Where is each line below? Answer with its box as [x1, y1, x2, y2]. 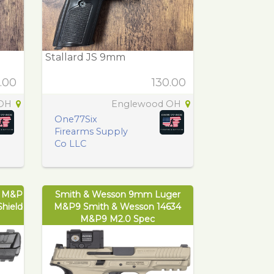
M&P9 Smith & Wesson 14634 [54, 201, 182, 212]
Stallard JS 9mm [45, 51, 125, 63]
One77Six [54, 113, 97, 125]
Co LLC [54, 138, 86, 149]
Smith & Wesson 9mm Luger [54, 188, 180, 200]
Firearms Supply [54, 125, 128, 137]
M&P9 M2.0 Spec [80, 213, 155, 224]
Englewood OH [111, 98, 183, 109]
